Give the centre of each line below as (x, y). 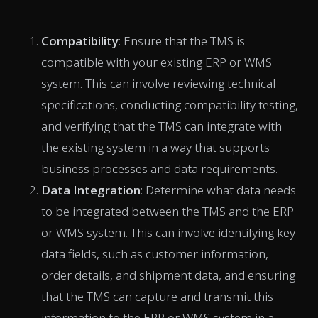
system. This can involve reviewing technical (158, 83)
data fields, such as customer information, (155, 253)
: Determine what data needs (218, 190)
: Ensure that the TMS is (182, 40)
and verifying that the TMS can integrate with (161, 126)
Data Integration (91, 190)
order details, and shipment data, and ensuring (168, 275)
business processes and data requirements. (159, 168)
